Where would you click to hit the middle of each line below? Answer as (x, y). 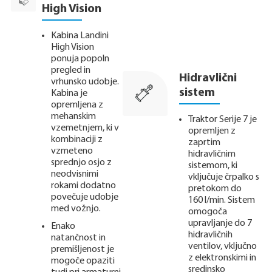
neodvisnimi (74, 174)
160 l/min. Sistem (221, 200)
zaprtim (204, 142)
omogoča (207, 212)
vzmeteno (72, 151)
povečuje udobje (84, 197)
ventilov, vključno (222, 246)
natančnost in (78, 238)
